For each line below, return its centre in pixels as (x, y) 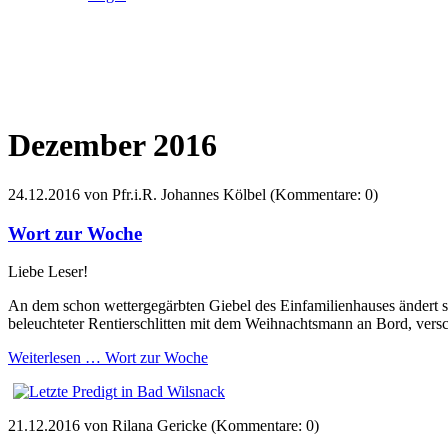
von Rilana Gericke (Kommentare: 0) (199, 426)
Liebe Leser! (48, 272)
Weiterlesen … (54, 358)
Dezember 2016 (112, 145)
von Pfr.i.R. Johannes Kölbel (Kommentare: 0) (229, 194)
